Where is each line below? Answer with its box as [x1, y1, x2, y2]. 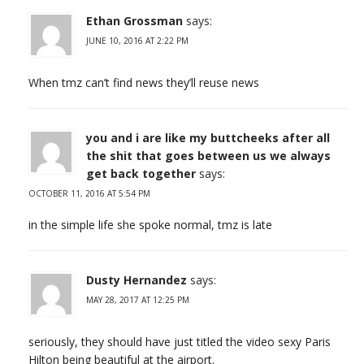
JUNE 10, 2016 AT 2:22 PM [86, 34, 188, 46]
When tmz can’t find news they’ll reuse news [28, 74, 259, 90]
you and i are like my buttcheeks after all [86, 129, 330, 145]
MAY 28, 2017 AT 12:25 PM [86, 293, 189, 305]
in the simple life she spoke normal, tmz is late [28, 216, 272, 232]
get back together [86, 165, 196, 181]
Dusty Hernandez [86, 271, 187, 288]
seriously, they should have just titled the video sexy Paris [28, 333, 331, 349]
